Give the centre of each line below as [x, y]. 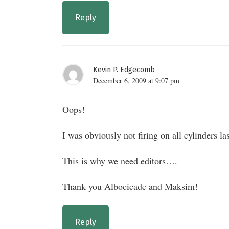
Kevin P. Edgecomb [124, 70]
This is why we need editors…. [120, 160]
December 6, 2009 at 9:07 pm [136, 80]
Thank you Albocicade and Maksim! [130, 186]
